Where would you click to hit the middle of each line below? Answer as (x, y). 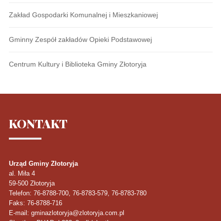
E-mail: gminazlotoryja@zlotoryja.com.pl (66, 213)
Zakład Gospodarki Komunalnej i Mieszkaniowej (83, 15)
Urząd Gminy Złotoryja (43, 163)
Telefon (19, 193)
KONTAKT (38, 123)
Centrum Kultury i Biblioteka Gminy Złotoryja (77, 64)
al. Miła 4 (22, 173)
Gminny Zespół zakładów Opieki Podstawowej (80, 39)
